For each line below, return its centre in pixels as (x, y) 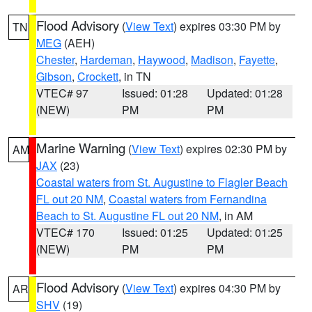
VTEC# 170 (65, 232)
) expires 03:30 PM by (227, 26)
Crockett (98, 76)
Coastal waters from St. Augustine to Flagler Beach (162, 182)
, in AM (236, 216)
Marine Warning (81, 148)
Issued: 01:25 (155, 232)
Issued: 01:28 (155, 93)
